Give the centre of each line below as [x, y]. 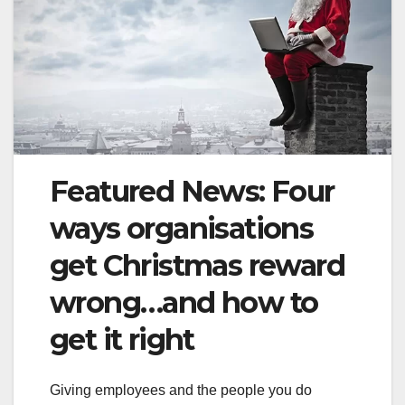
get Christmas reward [197, 265]
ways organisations [182, 228]
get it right [122, 339]
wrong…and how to [184, 302]
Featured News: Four [192, 191]
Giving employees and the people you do [181, 391]
